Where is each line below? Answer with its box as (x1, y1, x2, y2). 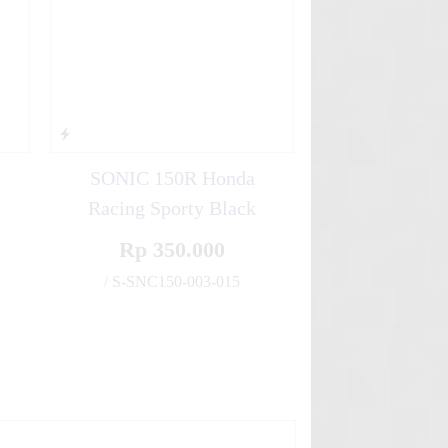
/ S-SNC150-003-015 (104, 273, 240, 290)
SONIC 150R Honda (89, 167, 255, 189)
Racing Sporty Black (88, 197, 256, 219)
